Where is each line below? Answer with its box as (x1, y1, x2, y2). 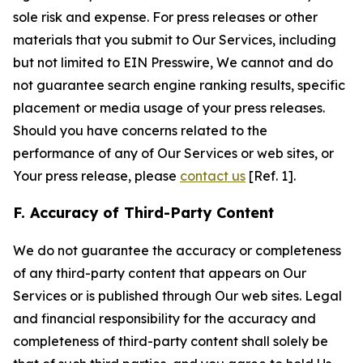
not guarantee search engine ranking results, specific (13, 77, 345, 93)
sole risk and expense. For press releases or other (13, 9, 318, 25)
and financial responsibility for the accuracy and (13, 310, 316, 327)
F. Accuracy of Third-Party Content (13, 203, 274, 222)
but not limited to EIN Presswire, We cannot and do (13, 54, 333, 70)
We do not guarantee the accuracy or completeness (13, 242, 341, 258)
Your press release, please (13, 168, 180, 184)
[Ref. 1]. (246, 168, 296, 184)
